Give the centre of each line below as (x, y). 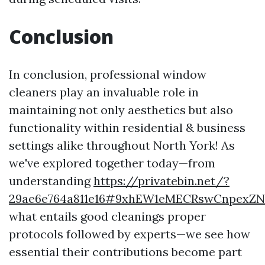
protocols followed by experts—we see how (130, 234)
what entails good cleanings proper (107, 216)
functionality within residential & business (127, 127)
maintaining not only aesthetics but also (121, 110)
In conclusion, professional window (108, 74)
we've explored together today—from (112, 163)
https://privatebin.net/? (161, 181)
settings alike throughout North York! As (122, 145)
